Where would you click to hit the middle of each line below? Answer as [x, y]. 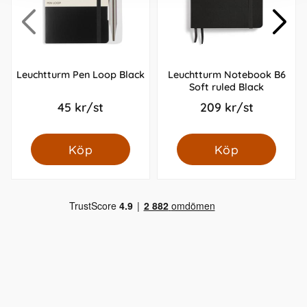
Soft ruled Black [226, 87]
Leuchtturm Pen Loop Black [81, 74]
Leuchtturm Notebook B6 [226, 74]
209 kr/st [226, 107]
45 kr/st [81, 107]
